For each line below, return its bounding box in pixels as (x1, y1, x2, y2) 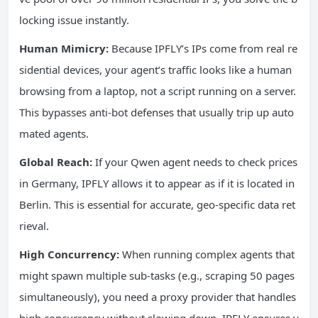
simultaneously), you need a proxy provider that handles (19, 289, 296, 304)
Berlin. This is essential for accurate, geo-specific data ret (19, 197, 295, 212)
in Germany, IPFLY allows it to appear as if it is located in (19, 175, 295, 190)
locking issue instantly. (19, 12, 129, 27)
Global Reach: (19, 154, 92, 169)
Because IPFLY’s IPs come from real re (109, 40, 297, 55)
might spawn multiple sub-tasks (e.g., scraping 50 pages (19, 268, 295, 283)
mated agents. (19, 126, 89, 141)
